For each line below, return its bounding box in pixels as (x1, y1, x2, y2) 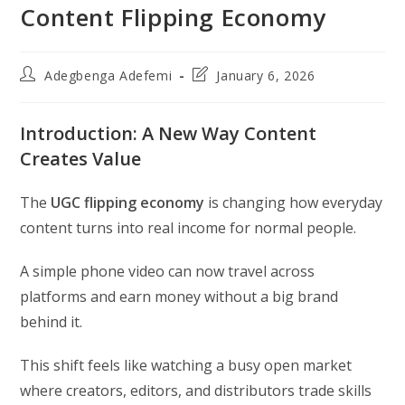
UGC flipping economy (51, 192, 205, 212)
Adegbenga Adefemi (44, 66, 173, 84)
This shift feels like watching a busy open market (20, 354, 353, 375)
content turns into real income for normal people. (20, 217, 357, 238)
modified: (191, 99, 251, 117)
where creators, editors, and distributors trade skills (20, 380, 372, 400)
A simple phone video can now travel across (20, 260, 316, 281)
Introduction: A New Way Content (20, 120, 317, 146)
